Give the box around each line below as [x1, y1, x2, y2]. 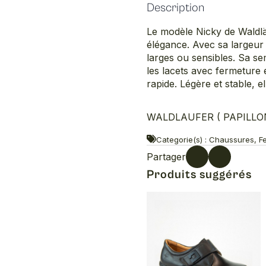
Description [146, 1, 204, 15]
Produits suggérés [146, 168, 252, 182]
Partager [146, 151, 186, 163]
